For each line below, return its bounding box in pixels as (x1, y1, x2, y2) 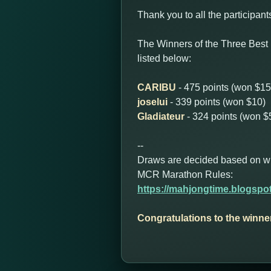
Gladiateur (137, 111, 184, 122)
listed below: (137, 53, 191, 64)
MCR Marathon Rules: (137, 169, 233, 180)
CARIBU (137, 82, 176, 93)
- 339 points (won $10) (168, 97, 266, 107)
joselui (137, 97, 168, 107)
